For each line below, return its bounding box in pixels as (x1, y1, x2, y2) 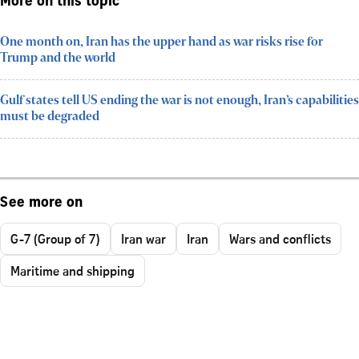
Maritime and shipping (10, 261, 135, 280)
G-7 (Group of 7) (10, 229, 100, 248)
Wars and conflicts (229, 229, 331, 248)
